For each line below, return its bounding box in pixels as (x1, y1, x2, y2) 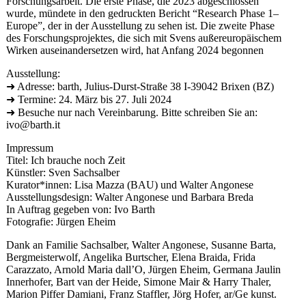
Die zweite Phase (199, 20, 275, 32)
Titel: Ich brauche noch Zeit (5, 154, 125, 167)
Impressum (5, 142, 53, 154)
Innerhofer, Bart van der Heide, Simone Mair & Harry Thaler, (5, 276, 271, 288)
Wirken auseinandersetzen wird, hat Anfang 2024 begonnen (5, 44, 264, 57)
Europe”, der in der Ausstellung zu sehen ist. (5, 20, 200, 32)
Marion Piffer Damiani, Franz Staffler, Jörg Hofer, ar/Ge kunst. (5, 288, 277, 301)
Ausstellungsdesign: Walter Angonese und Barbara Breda (5, 191, 253, 204)
